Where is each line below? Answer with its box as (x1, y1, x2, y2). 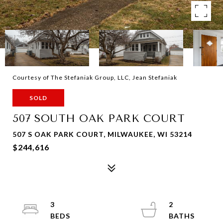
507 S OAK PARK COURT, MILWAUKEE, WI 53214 (12, 130, 192, 138)
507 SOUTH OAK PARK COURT (12, 112, 185, 124)
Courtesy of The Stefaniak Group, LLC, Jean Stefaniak (12, 74, 177, 81)
